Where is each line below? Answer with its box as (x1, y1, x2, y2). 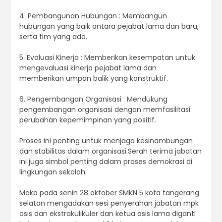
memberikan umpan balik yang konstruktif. (19, 73, 168, 84)
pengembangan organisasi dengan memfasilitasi (19, 105, 190, 115)
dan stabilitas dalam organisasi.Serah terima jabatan (19, 146, 202, 157)
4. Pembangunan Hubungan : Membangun (19, 11, 167, 21)
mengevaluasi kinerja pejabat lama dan (19, 63, 157, 73)
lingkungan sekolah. (19, 167, 87, 177)
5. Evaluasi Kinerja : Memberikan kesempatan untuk (19, 53, 195, 63)
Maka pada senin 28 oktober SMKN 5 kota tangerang (19, 188, 199, 198)
